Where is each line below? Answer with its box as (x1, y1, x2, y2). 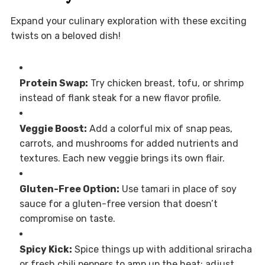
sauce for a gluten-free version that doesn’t (19, 198, 218, 210)
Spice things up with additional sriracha (72, 244, 252, 256)
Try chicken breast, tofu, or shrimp (88, 77, 244, 89)
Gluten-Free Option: (19, 183, 119, 195)
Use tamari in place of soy (119, 183, 237, 195)
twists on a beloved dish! (10, 30, 121, 42)
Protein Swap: (19, 77, 88, 89)
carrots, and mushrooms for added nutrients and (19, 138, 238, 150)
